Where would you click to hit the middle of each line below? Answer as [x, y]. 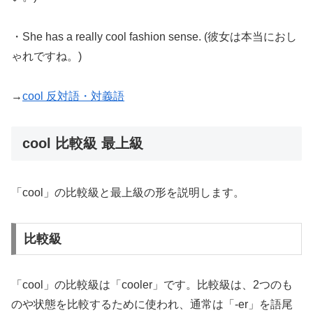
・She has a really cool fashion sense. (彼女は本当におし [154, 37]
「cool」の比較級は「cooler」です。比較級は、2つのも [152, 284]
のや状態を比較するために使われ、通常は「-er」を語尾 [152, 304]
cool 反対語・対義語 [73, 96]
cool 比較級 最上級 [83, 143]
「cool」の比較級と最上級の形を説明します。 [128, 193]
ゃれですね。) [46, 57]
